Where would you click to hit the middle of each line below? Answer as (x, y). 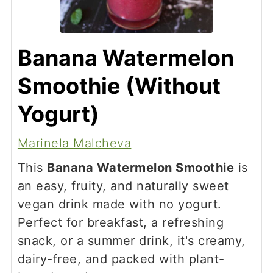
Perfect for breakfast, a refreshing (121, 223)
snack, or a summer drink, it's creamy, (131, 241)
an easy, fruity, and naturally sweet (123, 186)
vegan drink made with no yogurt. (119, 204)
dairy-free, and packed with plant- (121, 259)
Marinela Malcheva (74, 144)
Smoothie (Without (119, 86)
